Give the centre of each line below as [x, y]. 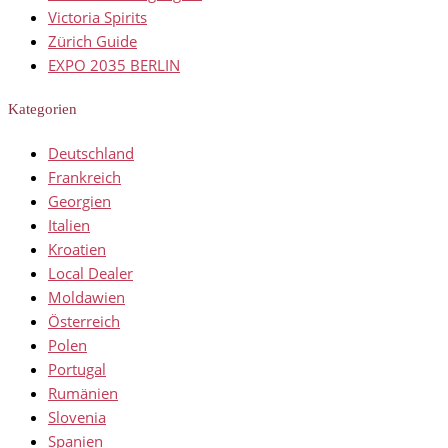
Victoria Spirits [97, 17]
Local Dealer [90, 273]
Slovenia [77, 417]
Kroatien [77, 249]
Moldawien [86, 297]
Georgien [79, 201]
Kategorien [42, 109]
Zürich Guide [92, 41]
